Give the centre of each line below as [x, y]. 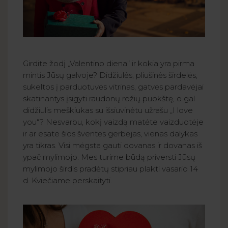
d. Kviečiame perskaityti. [67, 181]
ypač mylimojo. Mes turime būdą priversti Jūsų [109, 157]
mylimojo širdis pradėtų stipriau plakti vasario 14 [110, 169]
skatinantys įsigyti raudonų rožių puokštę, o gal [109, 99]
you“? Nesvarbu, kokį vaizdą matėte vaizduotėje [113, 122]
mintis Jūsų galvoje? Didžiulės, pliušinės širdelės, [110, 75]
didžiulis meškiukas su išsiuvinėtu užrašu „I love [108, 110]
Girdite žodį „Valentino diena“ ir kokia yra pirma [109, 64]
